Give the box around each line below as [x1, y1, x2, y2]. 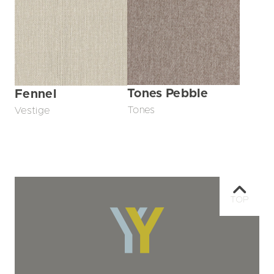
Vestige [15, 105, 51, 116]
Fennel [15, 87, 56, 100]
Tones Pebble [127, 87, 208, 100]
